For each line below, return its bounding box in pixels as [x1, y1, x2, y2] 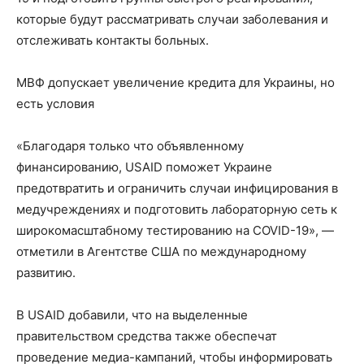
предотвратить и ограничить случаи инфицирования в [16, 180, 338, 196]
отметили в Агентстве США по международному [16, 243, 306, 259]
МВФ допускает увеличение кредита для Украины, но [16, 74, 335, 90]
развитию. [16, 264, 76, 280]
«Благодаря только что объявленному [16, 137, 244, 154]
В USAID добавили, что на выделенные [16, 306, 248, 323]
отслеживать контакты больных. [16, 32, 209, 48]
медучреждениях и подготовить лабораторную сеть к [16, 201, 337, 217]
